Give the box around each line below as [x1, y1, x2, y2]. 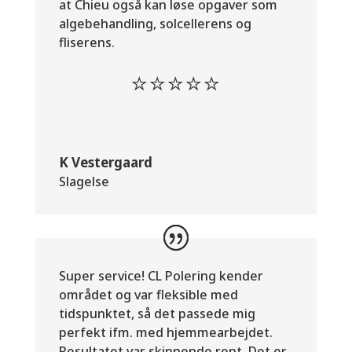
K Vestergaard [58, 152, 152, 171]
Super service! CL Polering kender [58, 266, 263, 284]
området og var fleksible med [58, 285, 238, 303]
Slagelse [58, 172, 109, 190]
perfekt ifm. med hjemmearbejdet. [58, 323, 273, 341]
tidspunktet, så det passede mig [58, 304, 255, 322]
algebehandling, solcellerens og [58, 14, 251, 32]
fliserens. [58, 33, 115, 51]
